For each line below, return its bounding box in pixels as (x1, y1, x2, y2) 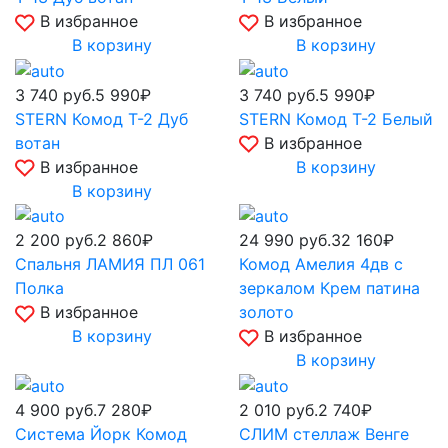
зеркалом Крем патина (239, 278, 420, 299)
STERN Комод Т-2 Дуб (15, 108, 188, 129)
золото (239, 302, 294, 323)
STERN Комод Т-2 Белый (239, 108, 433, 129)
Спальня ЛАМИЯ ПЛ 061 (15, 254, 205, 275)
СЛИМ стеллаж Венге (239, 423, 409, 444)
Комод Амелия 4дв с (239, 254, 403, 275)
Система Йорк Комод (15, 423, 187, 444)
